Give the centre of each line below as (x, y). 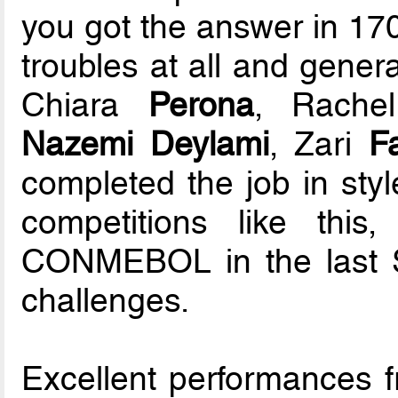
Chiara (85, 104)
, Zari (318, 143)
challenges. (106, 300)
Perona (201, 104)
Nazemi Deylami (145, 143)
